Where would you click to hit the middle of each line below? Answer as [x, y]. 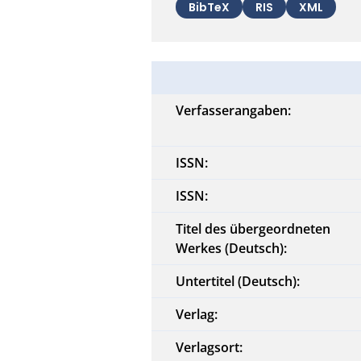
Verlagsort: [210, 347]
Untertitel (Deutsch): [238, 281]
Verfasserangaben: [234, 110]
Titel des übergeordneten [253, 228]
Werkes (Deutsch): [232, 248]
